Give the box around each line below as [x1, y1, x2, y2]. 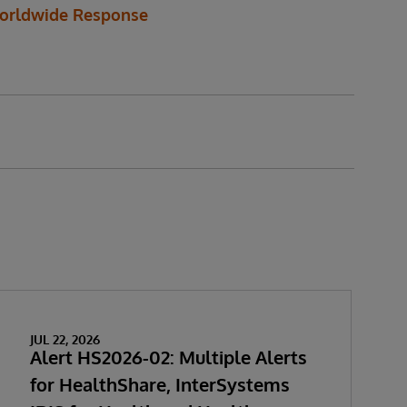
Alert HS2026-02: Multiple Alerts [29, 345, 307, 369]
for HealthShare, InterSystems [29, 372, 290, 396]
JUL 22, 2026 [29, 332, 100, 347]
